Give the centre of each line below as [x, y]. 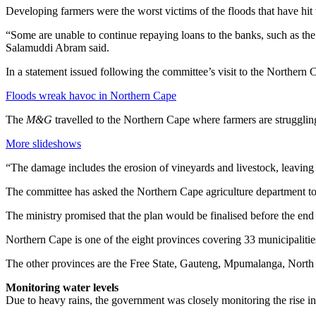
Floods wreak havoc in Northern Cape [91, 96]
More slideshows [43, 144]
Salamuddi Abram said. [57, 48]
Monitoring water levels [62, 288]
